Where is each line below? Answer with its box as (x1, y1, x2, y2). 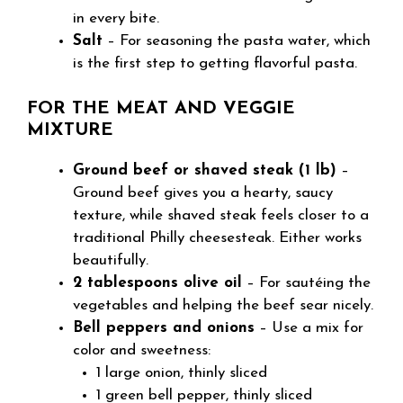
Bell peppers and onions (73, 319, 255, 336)
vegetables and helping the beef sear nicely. (73, 297, 373, 313)
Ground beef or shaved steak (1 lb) (73, 162, 336, 178)
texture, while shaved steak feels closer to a (73, 207, 369, 223)
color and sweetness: (73, 342, 210, 358)
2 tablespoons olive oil (73, 274, 242, 291)
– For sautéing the (242, 274, 371, 291)
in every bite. (73, 11, 159, 26)
